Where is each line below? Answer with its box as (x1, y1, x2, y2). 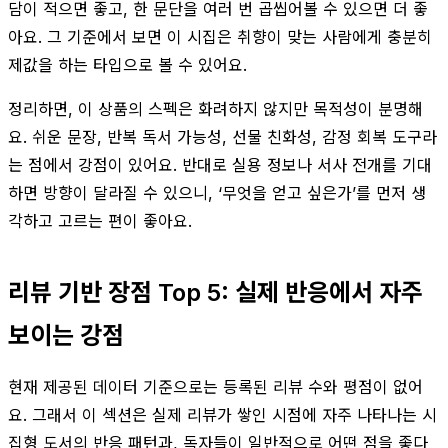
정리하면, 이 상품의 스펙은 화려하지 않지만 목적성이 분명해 (8, 98, 423, 119)
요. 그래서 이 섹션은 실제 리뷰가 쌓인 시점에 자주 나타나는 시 (8, 404, 437, 425)
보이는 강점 (8, 320, 124, 350)
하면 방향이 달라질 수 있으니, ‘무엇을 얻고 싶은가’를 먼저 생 (8, 182, 426, 203)
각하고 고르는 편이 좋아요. (8, 210, 192, 231)
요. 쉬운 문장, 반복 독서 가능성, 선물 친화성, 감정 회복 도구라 (8, 126, 437, 147)
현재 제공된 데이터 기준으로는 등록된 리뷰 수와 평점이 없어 (8, 376, 423, 397)
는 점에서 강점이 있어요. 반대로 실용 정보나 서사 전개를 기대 (8, 154, 432, 175)
